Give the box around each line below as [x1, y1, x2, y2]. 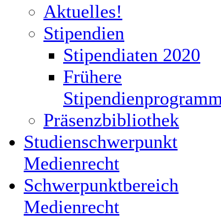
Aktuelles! [43, 1, 122, 22]
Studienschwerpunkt [24, 131, 178, 152]
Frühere [63, 66, 122, 87]
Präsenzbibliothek [43, 110, 179, 130]
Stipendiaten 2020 [63, 44, 200, 65]
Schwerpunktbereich [24, 175, 179, 195]
